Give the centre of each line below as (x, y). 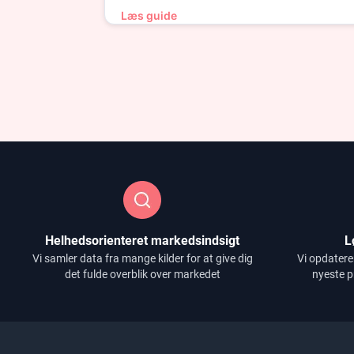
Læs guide (149, 15)
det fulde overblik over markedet (142, 274)
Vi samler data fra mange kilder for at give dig (142, 258)
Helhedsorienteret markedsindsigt (142, 241)
